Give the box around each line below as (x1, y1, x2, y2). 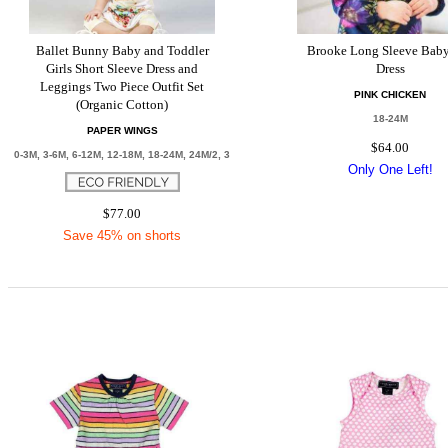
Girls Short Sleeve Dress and (46, 61, 199, 76)
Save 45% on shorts (63, 228, 182, 243)
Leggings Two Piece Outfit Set (40, 79, 205, 94)
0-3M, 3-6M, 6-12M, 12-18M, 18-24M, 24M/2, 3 (14, 149, 231, 160)
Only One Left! (347, 162, 433, 177)
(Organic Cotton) (76, 97, 169, 112)
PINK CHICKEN (354, 89, 427, 100)
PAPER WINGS (86, 125, 158, 136)
